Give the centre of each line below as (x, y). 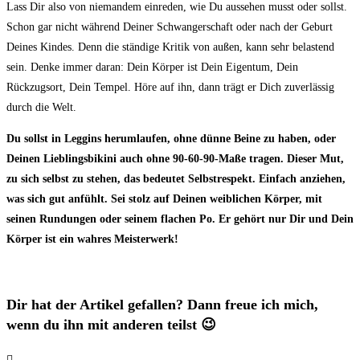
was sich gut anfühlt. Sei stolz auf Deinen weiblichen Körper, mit (164, 199)
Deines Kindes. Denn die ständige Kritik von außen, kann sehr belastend (170, 47)
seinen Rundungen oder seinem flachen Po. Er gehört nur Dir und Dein (180, 219)
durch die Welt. (41, 107)
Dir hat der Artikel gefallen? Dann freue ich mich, (162, 305)
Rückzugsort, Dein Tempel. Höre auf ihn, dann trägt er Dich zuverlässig (170, 87)
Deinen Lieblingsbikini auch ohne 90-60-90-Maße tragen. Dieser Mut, (175, 159)
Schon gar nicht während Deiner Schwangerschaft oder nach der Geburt (170, 27)
